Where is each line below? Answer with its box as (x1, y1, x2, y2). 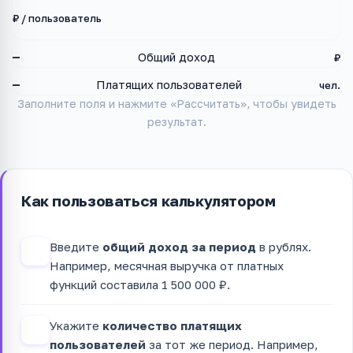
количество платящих (102, 318, 242, 333)
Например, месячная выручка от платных (50, 258, 284, 273)
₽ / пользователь (13, 12, 102, 25)
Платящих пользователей (96, 78, 243, 92)
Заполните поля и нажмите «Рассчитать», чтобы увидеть (17, 97, 336, 111)
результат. (147, 115, 206, 129)
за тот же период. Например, (146, 336, 318, 351)
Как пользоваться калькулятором (21, 191, 276, 210)
